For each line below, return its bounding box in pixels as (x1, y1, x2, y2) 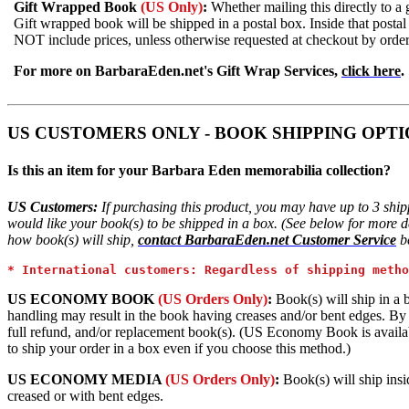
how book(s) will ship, (7, 231, 138, 247)
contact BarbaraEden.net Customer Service (138, 231, 396, 247)
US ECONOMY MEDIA (7, 371, 162, 387)
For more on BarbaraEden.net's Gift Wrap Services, (14, 63, 341, 79)
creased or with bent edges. (7, 387, 163, 404)
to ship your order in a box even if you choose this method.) (7, 340, 351, 356)
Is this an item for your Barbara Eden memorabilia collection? (7, 163, 391, 179)
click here (341, 63, 401, 79)
